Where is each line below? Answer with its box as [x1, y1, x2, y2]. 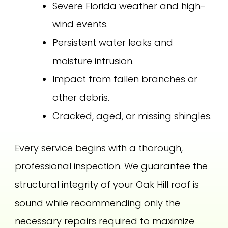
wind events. [52, 18, 108, 31]
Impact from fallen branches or [52, 73, 198, 86]
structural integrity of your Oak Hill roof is [15, 178, 199, 191]
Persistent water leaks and [52, 36, 174, 49]
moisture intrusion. [52, 54, 134, 68]
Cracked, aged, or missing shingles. [52, 109, 212, 123]
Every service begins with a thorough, [15, 141, 183, 155]
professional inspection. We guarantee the [15, 160, 208, 173]
